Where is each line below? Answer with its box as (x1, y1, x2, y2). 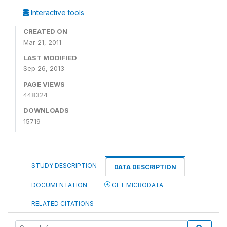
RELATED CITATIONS (31, 200, 94, 207)
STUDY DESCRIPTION (31, 162, 97, 169)
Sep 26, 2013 (23, 64, 64, 72)
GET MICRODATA (110, 181, 163, 189)
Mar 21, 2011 (23, 38, 61, 46)
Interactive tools (29, 8, 84, 17)
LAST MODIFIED (23, 54, 77, 62)
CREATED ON (23, 27, 67, 35)
